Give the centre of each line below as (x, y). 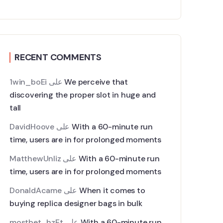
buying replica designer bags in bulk (76, 203)
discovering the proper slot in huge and (83, 95)
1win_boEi (28, 82)
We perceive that (96, 82)
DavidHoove (32, 127)
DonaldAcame (36, 190)
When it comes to (112, 190)
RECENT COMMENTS (58, 57)
